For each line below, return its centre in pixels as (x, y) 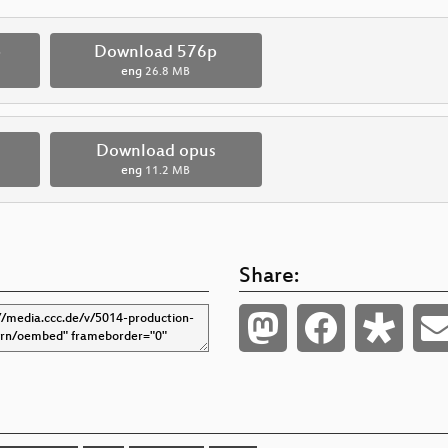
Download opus (155, 151)
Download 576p (156, 52)
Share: (269, 277)
